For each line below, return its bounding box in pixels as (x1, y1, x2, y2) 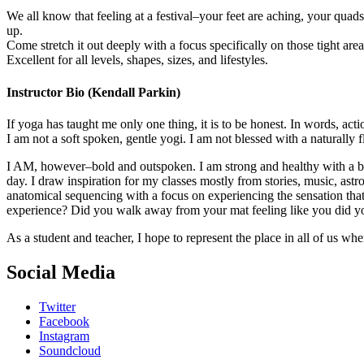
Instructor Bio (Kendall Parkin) (6, 84, 180, 99)
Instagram (39, 328, 89, 343)
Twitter (39, 299, 76, 314)
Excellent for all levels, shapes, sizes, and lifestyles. (6, 53, 268, 67)
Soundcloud (39, 343, 101, 357)
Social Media (6, 261, 115, 283)
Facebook (39, 314, 89, 328)
